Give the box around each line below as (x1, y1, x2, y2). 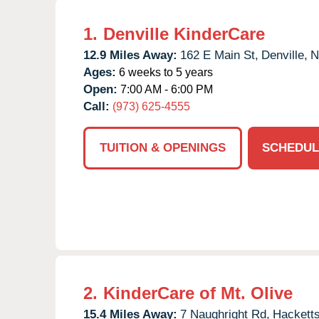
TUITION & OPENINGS (100, 140, 226, 155)
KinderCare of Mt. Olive (103, 283, 293, 303)
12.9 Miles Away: (83, 48, 177, 62)
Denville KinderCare (103, 23, 265, 43)
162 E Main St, (180, 48, 258, 62)
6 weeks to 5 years (116, 66, 213, 78)
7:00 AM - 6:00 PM (117, 83, 213, 95)
